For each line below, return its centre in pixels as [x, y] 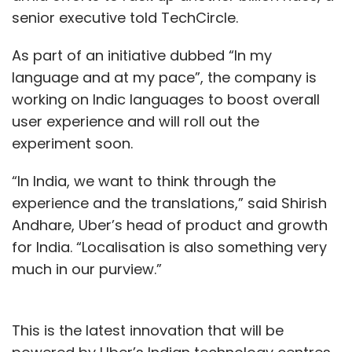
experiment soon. [72, 143]
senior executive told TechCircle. [125, 17]
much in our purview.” [87, 269]
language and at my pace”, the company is [164, 77]
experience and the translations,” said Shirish [169, 203]
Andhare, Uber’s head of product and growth [170, 225]
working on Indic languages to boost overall [166, 99]
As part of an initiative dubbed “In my [142, 55]
